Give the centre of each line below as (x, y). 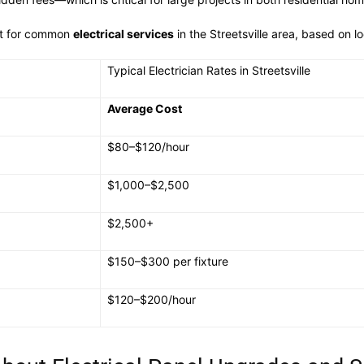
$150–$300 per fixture (168, 261)
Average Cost (145, 108)
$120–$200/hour (152, 299)
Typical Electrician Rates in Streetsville (209, 70)
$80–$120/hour (148, 147)
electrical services (123, 34)
